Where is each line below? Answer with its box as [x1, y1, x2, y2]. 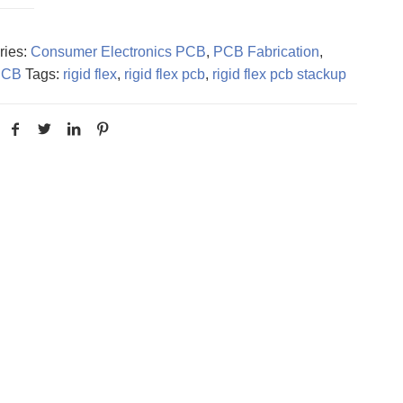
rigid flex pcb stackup [211, 67, 346, 82]
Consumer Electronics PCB [30, 44, 206, 59]
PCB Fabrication [212, 44, 319, 59]
